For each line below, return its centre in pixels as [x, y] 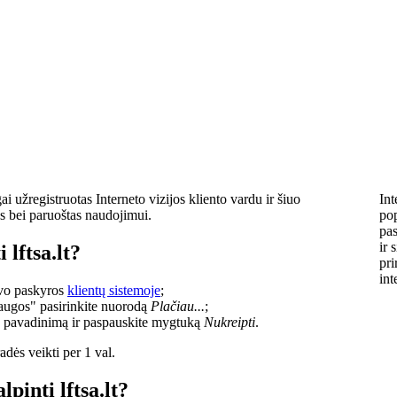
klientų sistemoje [114, 290]
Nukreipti [230, 322]
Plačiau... [178, 306]
